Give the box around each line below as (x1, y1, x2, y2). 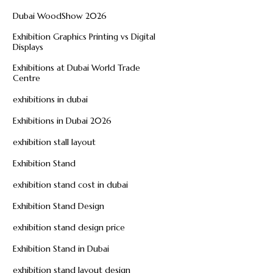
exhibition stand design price (13, 222, 126, 233)
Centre (13, 73, 41, 84)
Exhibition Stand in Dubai (13, 243, 110, 255)
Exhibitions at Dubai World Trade (13, 62, 141, 74)
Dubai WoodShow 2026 (13, 10, 107, 22)
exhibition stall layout (13, 136, 96, 148)
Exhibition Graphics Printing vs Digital (13, 31, 156, 43)
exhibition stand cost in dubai (13, 179, 129, 191)
